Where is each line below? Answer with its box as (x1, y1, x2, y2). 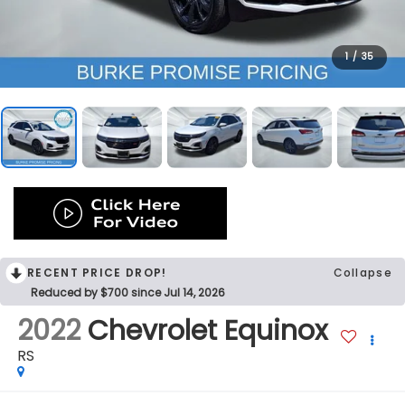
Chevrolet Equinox (87, 311, 327, 350)
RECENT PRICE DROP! (27, 264, 167, 280)
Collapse (333, 264, 392, 280)
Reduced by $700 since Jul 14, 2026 (31, 284, 225, 300)
